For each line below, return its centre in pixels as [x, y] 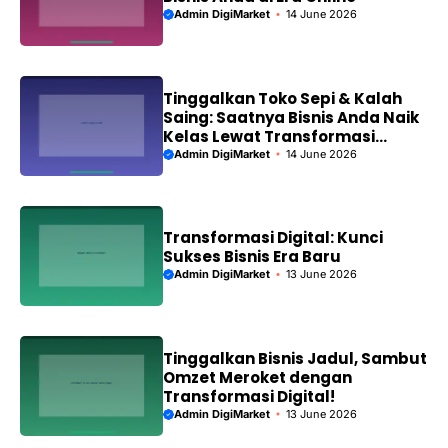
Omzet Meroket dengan [257, 377]
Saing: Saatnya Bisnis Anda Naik [290, 117]
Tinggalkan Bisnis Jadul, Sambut [294, 358]
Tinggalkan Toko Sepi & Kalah [282, 98]
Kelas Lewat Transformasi [268, 136]
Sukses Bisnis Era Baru [251, 257]
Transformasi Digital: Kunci [272, 238]
